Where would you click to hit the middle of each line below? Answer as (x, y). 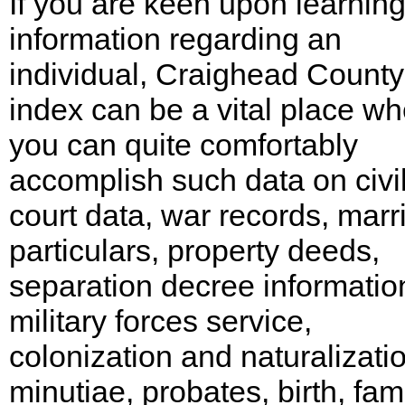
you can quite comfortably (184, 145)
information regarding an (175, 39)
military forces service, (160, 321)
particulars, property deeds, (194, 250)
